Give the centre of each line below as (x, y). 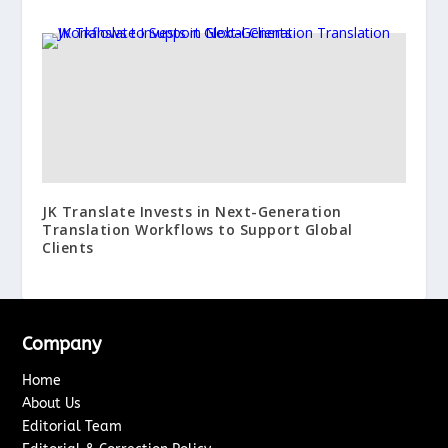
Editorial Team (72, 426)
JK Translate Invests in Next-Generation (192, 211)
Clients (68, 247)
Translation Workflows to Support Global (197, 229)
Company (62, 343)
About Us (52, 403)
